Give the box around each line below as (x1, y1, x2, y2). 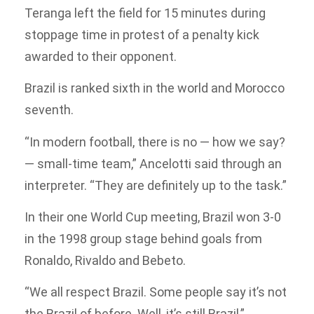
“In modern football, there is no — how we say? (25, 134, 285, 149)
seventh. (25, 102, 74, 118)
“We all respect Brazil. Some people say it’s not (25, 285, 287, 300)
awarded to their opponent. (25, 48, 177, 64)
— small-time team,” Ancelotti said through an (25, 156, 282, 171)
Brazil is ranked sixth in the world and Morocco (25, 81, 285, 96)
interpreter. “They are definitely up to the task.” (25, 177, 287, 193)
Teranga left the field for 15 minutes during (25, 5, 266, 20)
